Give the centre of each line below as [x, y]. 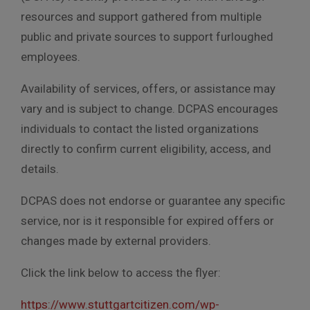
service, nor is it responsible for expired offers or [147, 220]
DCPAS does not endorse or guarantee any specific [153, 200]
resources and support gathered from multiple [141, 16]
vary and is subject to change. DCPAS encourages [149, 108]
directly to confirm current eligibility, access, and [146, 148]
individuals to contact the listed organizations [140, 128]
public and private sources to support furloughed [147, 36]
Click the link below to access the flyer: [121, 272]
